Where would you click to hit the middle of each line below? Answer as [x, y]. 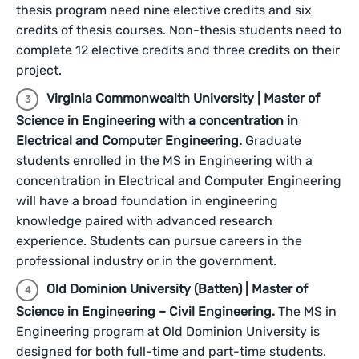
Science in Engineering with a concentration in [157, 121]
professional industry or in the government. [146, 261]
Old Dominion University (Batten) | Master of [177, 289]
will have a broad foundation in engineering [147, 201]
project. [39, 70]
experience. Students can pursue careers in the [159, 241]
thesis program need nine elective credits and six [164, 10]
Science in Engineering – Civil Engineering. [147, 311]
